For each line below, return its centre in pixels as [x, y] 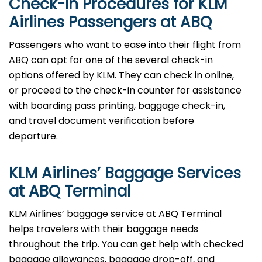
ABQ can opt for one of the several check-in [111, 60]
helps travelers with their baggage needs [104, 229]
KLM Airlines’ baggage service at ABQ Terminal [115, 214]
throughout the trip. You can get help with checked [126, 244]
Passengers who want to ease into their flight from [125, 45]
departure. [33, 136]
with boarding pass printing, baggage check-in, [117, 106]
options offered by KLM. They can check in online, [121, 75]
